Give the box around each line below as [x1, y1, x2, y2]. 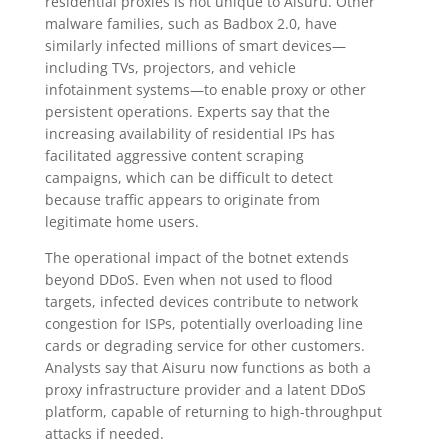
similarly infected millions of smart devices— [44, 35, 346, 55]
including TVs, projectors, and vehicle [44, 57, 296, 77]
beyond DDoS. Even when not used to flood [44, 269, 333, 289]
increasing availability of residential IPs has [44, 123, 335, 143]
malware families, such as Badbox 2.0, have [44, 13, 337, 33]
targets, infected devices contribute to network [44, 291, 358, 311]
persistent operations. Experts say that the [44, 101, 330, 121]
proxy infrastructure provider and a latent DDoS [44, 379, 366, 399]
